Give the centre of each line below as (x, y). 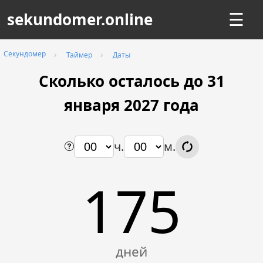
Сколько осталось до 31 (131, 81)
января (94, 105)
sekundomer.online (80, 19)
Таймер (79, 55)
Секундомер (25, 54)
